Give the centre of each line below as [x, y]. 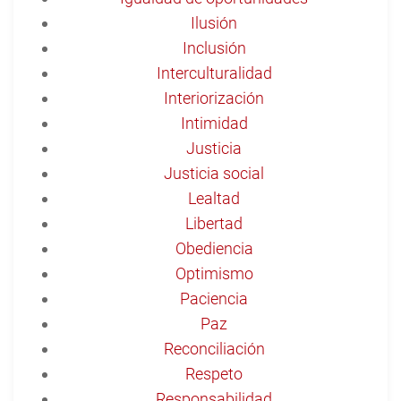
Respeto [214, 373]
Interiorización [214, 98]
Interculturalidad [214, 73]
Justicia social [214, 173]
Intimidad [214, 123]
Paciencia [214, 298]
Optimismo [214, 273]
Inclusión [214, 47]
